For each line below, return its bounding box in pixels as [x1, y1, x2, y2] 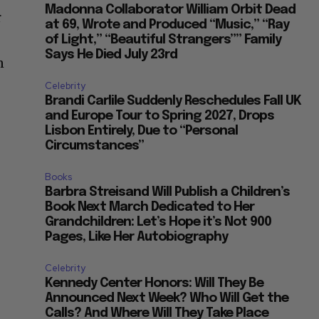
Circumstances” [45, 139, 145, 152]
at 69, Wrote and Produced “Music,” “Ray [45, 18, 290, 31]
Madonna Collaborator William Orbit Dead [45, 3, 296, 16]
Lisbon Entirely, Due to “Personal [45, 124, 239, 137]
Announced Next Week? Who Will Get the [45, 291, 289, 305]
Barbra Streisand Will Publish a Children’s [45, 185, 291, 199]
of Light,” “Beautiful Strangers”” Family [45, 33, 282, 46]
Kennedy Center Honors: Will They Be [45, 276, 264, 290]
